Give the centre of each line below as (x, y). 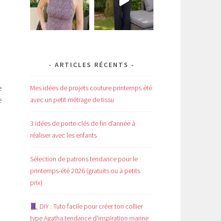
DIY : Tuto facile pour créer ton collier (90, 206)
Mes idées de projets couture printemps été (91, 88)
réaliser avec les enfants (63, 135)
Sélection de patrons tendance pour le (84, 159)
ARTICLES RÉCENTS (92, 64)
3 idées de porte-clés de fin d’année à (83, 124)
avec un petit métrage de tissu (72, 100)
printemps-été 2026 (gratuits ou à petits (85, 171)
